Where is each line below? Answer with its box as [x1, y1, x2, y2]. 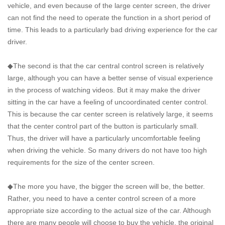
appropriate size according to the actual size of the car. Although [8, 206, 211, 214]
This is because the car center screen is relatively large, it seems [8, 109, 213, 118]
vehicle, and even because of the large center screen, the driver [8, 1, 210, 10]
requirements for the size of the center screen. [8, 158, 155, 166]
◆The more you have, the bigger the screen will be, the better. [8, 182, 205, 190]
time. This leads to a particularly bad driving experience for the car [8, 25, 217, 34]
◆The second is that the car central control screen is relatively [8, 61, 204, 70]
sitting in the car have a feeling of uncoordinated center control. [8, 97, 208, 106]
